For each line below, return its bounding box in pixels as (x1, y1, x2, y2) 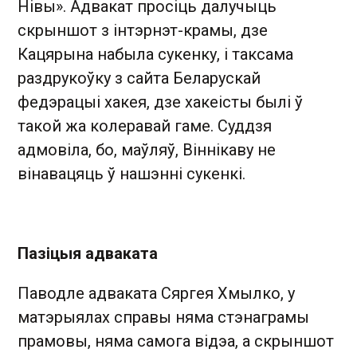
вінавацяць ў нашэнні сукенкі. (18, 164, 245, 183)
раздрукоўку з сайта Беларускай (18, 69, 261, 88)
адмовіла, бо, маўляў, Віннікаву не (18, 140, 276, 159)
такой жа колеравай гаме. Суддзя (18, 116, 272, 135)
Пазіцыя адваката (18, 244, 158, 263)
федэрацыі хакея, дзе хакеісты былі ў (18, 92, 303, 112)
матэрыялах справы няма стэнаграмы (18, 308, 309, 327)
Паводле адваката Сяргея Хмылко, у (18, 284, 295, 303)
